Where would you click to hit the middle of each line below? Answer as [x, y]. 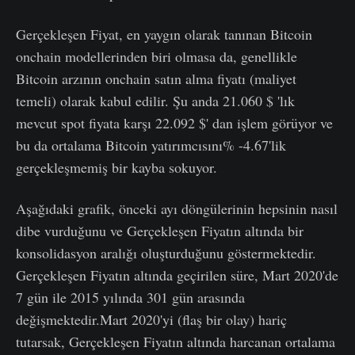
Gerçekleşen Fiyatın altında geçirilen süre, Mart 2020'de [177, 275]
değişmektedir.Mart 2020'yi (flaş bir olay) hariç [151, 319]
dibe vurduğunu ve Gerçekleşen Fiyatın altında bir [160, 230]
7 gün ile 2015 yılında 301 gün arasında [130, 297]
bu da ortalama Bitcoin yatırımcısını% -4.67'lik [151, 145]
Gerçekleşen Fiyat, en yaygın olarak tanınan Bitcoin [164, 34]
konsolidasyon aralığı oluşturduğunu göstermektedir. [166, 252]
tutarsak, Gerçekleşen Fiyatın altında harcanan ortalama [176, 341]
